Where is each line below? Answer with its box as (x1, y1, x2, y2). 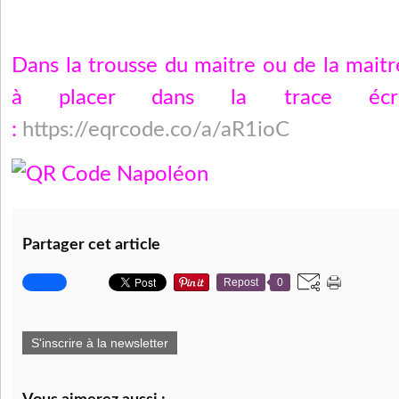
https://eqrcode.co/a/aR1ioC (22, 119, 289, 141)
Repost (224, 276, 258, 289)
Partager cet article (22, 237, 160, 253)
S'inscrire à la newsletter (31, 336, 168, 350)
